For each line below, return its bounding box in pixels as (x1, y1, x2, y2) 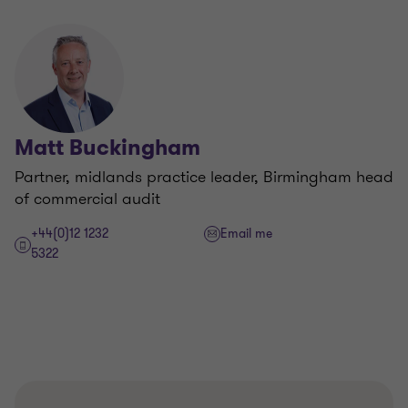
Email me (220, 225, 272, 242)
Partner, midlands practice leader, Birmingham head (15, 165, 393, 189)
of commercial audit (15, 187, 160, 210)
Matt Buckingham (15, 133, 200, 162)
